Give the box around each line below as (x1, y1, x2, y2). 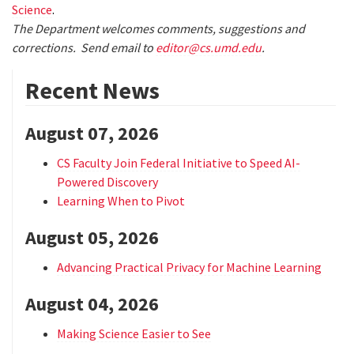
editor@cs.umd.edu (156, 39, 262, 55)
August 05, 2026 (25, 224, 159, 250)
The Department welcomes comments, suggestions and (12, 20, 305, 36)
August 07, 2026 (25, 120, 159, 145)
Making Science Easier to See (57, 325, 211, 341)
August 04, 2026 (25, 291, 159, 316)
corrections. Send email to (12, 39, 156, 55)
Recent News (25, 74, 160, 105)
